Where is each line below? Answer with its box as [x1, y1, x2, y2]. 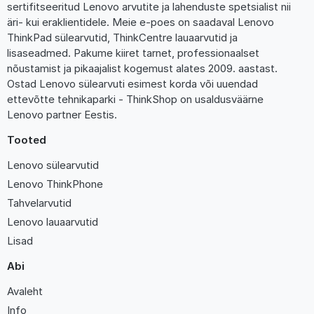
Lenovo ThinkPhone [7, 177, 103, 191]
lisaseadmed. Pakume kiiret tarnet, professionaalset [7, 46, 259, 60]
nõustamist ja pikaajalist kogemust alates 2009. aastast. [7, 62, 278, 76]
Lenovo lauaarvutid [7, 215, 98, 229]
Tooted [7, 133, 46, 147]
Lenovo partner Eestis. [7, 108, 117, 122]
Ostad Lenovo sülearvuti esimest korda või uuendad [7, 77, 258, 91]
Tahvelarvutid [7, 196, 71, 210]
